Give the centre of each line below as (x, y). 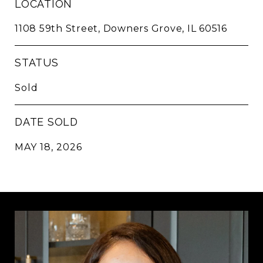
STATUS (37, 63)
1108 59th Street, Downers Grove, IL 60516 (121, 28)
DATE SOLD (46, 122)
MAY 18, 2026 (48, 147)
